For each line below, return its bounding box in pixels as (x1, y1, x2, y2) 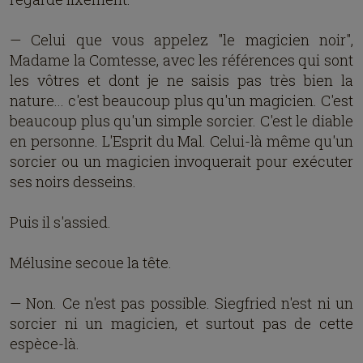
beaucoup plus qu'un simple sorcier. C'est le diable (10, 111, 353, 130)
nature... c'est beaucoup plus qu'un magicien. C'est (10, 91, 353, 110)
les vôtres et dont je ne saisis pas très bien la (10, 70, 353, 90)
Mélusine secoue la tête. (10, 253, 172, 272)
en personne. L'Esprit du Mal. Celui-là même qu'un (10, 131, 353, 151)
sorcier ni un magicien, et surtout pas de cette (10, 314, 353, 333)
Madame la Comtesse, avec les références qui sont (10, 50, 353, 70)
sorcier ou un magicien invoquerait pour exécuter (10, 152, 353, 171)
